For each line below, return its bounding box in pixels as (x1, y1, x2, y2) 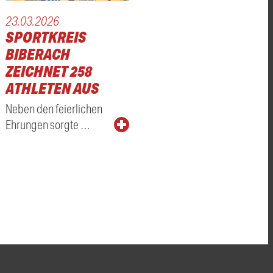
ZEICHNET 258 (5, 62, 92, 81)
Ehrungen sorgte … (5, 117, 90, 132)
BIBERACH (5, 44, 70, 64)
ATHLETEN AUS (5, 79, 99, 98)
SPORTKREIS (5, 27, 87, 47)
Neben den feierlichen (5, 101, 102, 116)
